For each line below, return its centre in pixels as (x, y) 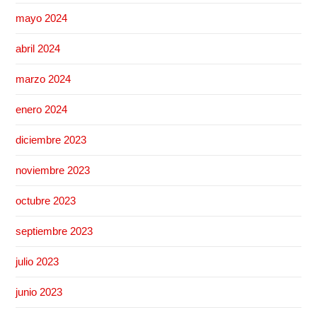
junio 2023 (39, 292)
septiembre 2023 (54, 231)
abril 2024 (38, 48)
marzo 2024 (44, 79)
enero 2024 (42, 109)
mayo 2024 (42, 18)
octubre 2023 (46, 200)
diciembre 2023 (51, 139)
